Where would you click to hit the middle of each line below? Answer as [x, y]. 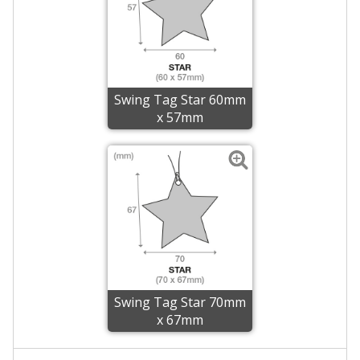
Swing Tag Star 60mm [180, 99]
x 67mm [180, 319]
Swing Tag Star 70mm [180, 302]
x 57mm [180, 117]
